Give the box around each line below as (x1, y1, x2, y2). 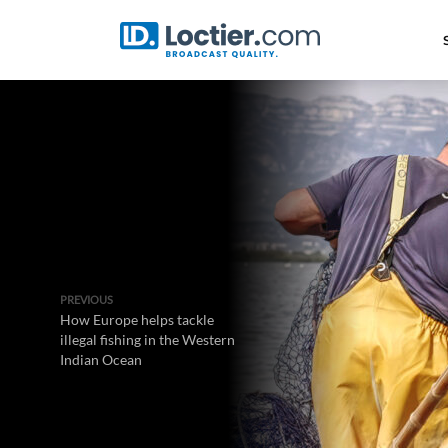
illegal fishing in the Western (60, 331, 235, 348)
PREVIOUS (60, 293, 113, 306)
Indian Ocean (60, 351, 142, 368)
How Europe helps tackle (60, 311, 214, 328)
